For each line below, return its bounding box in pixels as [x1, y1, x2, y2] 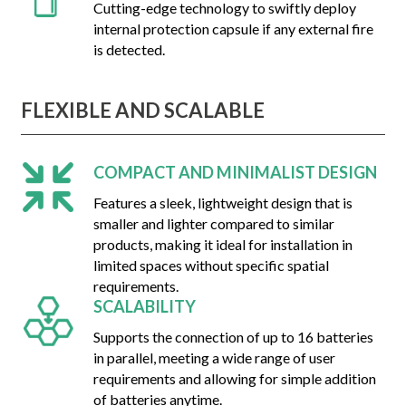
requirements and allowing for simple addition [93, 370, 377, 388]
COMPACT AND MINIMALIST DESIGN [93, 162, 378, 183]
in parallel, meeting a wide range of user [93, 349, 336, 367]
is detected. [93, 41, 166, 59]
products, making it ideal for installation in [93, 236, 353, 254]
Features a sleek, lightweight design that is [93, 194, 353, 212]
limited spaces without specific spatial [93, 256, 330, 275]
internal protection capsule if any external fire [93, 20, 374, 38]
